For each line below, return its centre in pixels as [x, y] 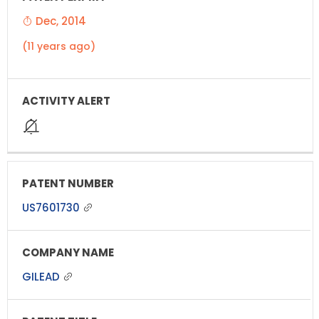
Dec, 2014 [59, 21]
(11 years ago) [59, 46]
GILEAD [42, 276]
